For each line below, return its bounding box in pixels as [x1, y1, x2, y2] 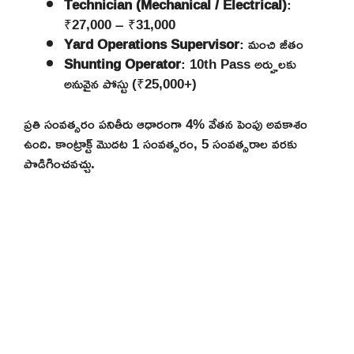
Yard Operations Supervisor [64, 31, 239, 58]
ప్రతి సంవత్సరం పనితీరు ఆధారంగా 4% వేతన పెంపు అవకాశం [24, 110, 307, 137]
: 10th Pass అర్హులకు [181, 51, 296, 77]
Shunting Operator [64, 51, 181, 77]
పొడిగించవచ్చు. [24, 149, 95, 176]
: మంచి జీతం [239, 31, 303, 58]
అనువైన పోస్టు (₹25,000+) [64, 70, 197, 97]
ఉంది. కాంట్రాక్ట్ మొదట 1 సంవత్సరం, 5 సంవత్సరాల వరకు [24, 130, 297, 156]
